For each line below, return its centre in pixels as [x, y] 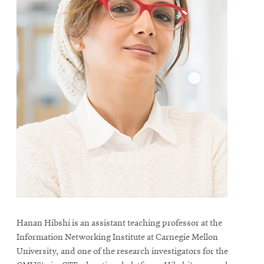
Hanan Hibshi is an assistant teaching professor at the [119, 223]
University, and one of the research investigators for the [122, 251]
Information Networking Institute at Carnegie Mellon [117, 237]
